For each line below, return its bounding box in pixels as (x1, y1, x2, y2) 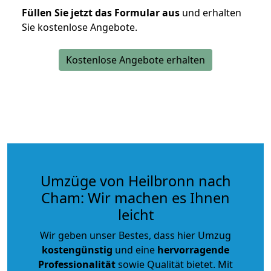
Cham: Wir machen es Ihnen (41, 188, 230, 207)
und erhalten (180, 5, 241, 19)
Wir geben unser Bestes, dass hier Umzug (40, 228, 231, 242)
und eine (113, 243, 157, 256)
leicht (117, 204, 154, 224)
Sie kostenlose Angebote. (22, 20, 137, 34)
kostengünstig (42, 243, 113, 256)
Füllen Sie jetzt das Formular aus (22, 5, 180, 19)
